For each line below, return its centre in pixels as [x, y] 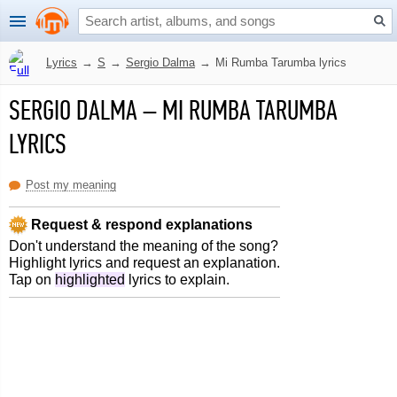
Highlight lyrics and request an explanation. [144, 263]
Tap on [32, 280]
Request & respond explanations [140, 224]
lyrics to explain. [177, 280]
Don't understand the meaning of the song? [144, 246]
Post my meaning [71, 185]
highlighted [90, 280]
